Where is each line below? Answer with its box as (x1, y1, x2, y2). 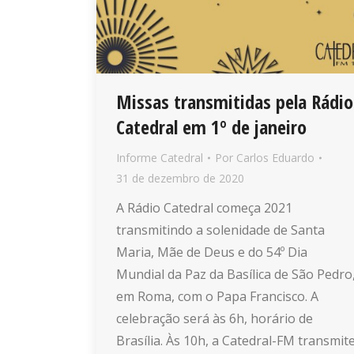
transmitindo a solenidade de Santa (116, 221, 325, 239)
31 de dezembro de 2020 (116, 171, 244, 186)
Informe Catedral (116, 150, 203, 166)
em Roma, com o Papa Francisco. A (116, 288, 318, 306)
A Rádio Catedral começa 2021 (116, 199, 292, 217)
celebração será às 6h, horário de (116, 310, 313, 328)
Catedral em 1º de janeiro (116, 114, 307, 141)
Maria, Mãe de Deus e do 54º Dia (116, 243, 307, 262)
